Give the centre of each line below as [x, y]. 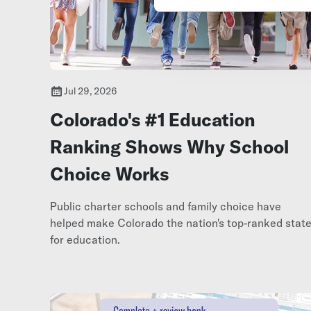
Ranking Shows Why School [169, 146]
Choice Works [110, 174]
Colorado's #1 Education [153, 119]
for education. [85, 239]
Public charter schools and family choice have [166, 206]
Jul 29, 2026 [91, 91]
